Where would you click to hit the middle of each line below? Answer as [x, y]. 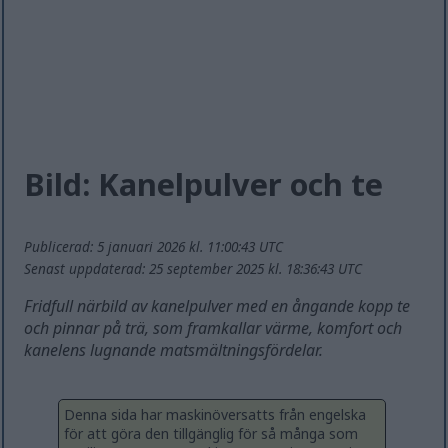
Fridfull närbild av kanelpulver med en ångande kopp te [217, 306]
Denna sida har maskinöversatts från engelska [215, 415]
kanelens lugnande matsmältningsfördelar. [174, 350]
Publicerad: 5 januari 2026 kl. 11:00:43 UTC [154, 247]
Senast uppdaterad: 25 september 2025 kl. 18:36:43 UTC [193, 269]
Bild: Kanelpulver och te [204, 183]
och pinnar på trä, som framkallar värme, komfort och [213, 328]
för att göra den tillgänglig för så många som [211, 434]
